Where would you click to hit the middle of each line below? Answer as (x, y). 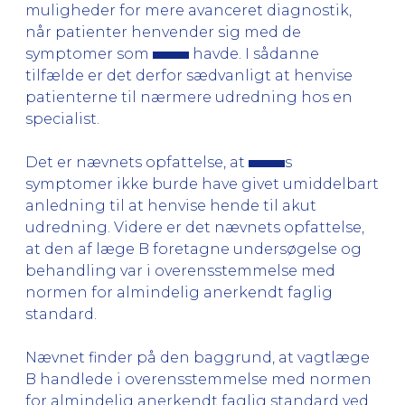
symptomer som (89, 53)
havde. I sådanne (254, 53)
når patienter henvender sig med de (163, 32)
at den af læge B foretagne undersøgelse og (193, 249)
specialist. (62, 118)
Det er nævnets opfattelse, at (137, 162)
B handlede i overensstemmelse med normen (198, 379)
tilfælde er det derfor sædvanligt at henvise (189, 75)
